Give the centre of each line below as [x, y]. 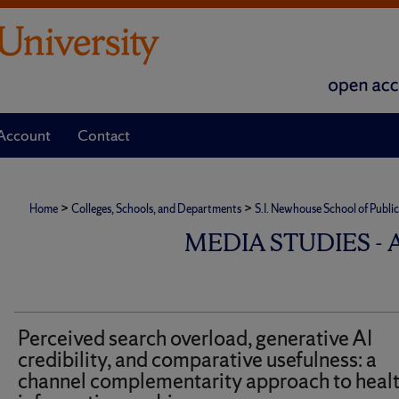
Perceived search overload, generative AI [195, 338]
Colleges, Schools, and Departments [156, 209]
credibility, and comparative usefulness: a [197, 359]
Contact [104, 135]
